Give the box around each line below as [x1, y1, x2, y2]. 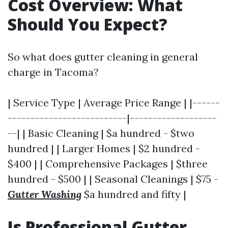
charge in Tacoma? [8, 66, 99, 78]
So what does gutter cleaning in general [8, 50, 198, 63]
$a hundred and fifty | [81, 188, 186, 201]
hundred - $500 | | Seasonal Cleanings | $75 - [8, 173, 218, 185]
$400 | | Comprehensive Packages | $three [8, 157, 208, 170]
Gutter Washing [8, 188, 81, 201]
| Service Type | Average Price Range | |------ [8, 96, 220, 109]
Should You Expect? [8, 13, 167, 35]
